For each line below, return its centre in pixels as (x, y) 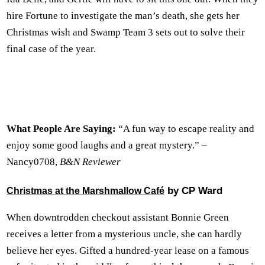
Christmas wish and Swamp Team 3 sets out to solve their (126, 32)
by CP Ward (193, 190)
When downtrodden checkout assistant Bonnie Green (118, 217)
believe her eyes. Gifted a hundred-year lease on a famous (128, 250)
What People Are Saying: (62, 128)
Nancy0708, (33, 161)
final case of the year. (51, 49)
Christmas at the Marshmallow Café (85, 190)
